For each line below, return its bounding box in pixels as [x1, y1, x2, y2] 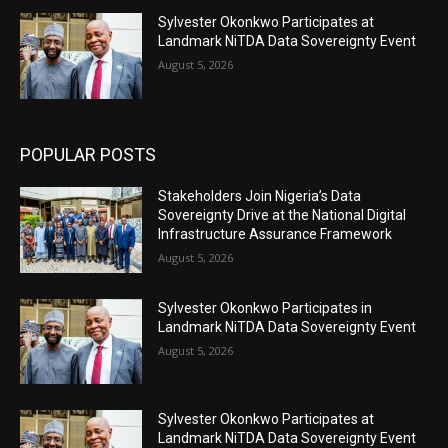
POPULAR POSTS [20, 143, 156, 165]
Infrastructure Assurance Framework [158, 225, 393, 242]
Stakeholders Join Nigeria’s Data [158, 187, 362, 204]
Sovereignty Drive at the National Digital [158, 206, 407, 223]
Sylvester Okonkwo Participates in [158, 299, 373, 316]
